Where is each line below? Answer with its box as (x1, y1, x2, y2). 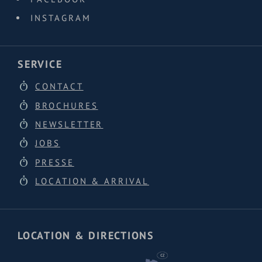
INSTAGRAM (30, 12, 91, 23)
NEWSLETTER (35, 119, 104, 130)
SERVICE (18, 57, 63, 71)
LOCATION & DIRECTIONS (18, 228, 154, 242)
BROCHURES (35, 99, 98, 111)
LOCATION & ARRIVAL (35, 175, 149, 187)
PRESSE (35, 156, 74, 168)
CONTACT (35, 81, 84, 92)
